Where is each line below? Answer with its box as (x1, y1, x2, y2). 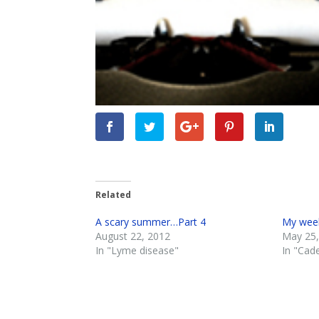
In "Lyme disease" (95, 244, 179, 258)
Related (95, 189, 132, 202)
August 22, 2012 (95, 229, 171, 244)
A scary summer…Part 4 (95, 215, 206, 229)
